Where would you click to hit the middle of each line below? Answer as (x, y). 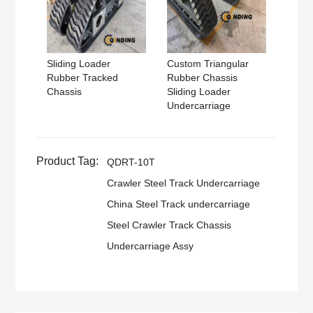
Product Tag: (68, 161)
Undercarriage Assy (151, 246)
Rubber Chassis (202, 77)
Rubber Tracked (83, 77)
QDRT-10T (131, 162)
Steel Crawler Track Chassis (169, 225)
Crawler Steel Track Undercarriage (184, 183)
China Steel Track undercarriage (179, 204)
